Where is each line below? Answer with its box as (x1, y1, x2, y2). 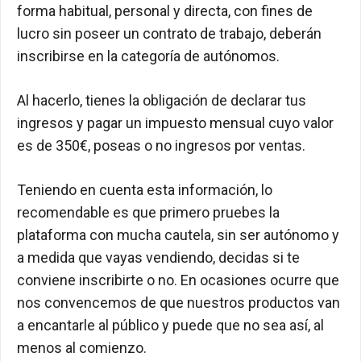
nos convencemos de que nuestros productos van (17, 294, 340, 312)
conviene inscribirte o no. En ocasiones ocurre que (17, 272, 339, 289)
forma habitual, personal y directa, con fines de (17, 2, 313, 20)
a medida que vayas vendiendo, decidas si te (17, 249, 300, 267)
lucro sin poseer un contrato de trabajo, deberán (17, 25, 322, 43)
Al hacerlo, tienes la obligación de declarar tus (17, 92, 306, 110)
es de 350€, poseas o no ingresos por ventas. (17, 137, 305, 155)
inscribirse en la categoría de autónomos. (17, 48, 280, 65)
